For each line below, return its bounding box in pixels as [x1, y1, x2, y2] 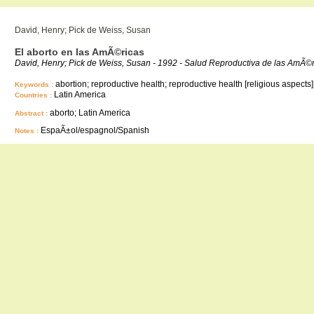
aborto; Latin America [50, 108, 130, 118]
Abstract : [15, 109, 50, 117]
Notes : [15, 127, 41, 135]
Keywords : [15, 81, 55, 88]
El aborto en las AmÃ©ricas [15, 46, 144, 57]
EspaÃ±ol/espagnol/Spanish [41, 125, 149, 135]
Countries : [15, 91, 54, 99]
